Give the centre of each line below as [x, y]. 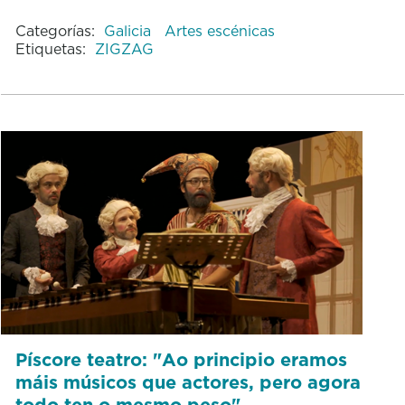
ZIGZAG [124, 48]
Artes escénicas [219, 30]
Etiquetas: [50, 48]
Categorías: [55, 30]
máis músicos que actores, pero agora [188, 382]
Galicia [129, 30]
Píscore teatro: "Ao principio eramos [181, 359]
